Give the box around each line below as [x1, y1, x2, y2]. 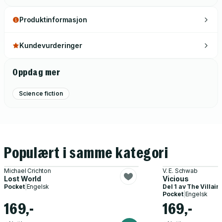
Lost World [4, 174, 41, 183]
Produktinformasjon [19, 15, 87, 24]
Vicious [162, 174, 189, 183]
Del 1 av [162, 183, 187, 190]
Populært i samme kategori [4, 144, 168, 162]
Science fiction [19, 90, 63, 97]
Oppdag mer [12, 66, 60, 78]
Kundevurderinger [19, 41, 82, 50]
